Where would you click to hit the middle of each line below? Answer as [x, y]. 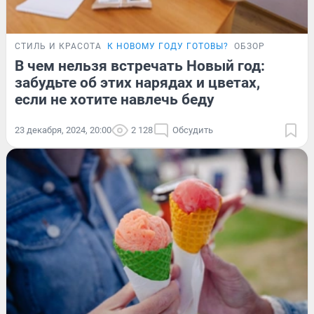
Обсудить [193, 130]
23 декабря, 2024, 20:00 [63, 130]
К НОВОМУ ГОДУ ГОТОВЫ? [168, 46]
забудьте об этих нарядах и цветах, [137, 82]
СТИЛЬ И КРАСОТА [58, 46]
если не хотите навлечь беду [115, 99]
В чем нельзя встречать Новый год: [140, 66]
